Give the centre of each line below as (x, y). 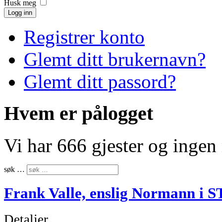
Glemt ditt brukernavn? (115, 59)
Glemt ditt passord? (100, 81)
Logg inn (20, 12)
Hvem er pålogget (79, 113)
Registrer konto (84, 37)
